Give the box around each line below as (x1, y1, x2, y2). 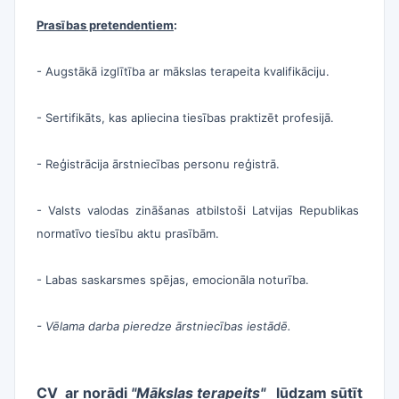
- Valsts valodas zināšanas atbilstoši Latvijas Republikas (37, 203, 362, 217)
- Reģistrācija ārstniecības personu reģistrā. (37, 157, 280, 171)
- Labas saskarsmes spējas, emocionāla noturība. (37, 273, 309, 287)
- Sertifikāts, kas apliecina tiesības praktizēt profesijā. (37, 110, 334, 125)
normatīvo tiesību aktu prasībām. (37, 226, 219, 240)
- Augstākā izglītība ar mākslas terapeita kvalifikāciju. (37, 64, 330, 78)
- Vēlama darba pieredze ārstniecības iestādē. (37, 319, 291, 333)
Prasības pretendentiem (37, 18, 174, 32)
